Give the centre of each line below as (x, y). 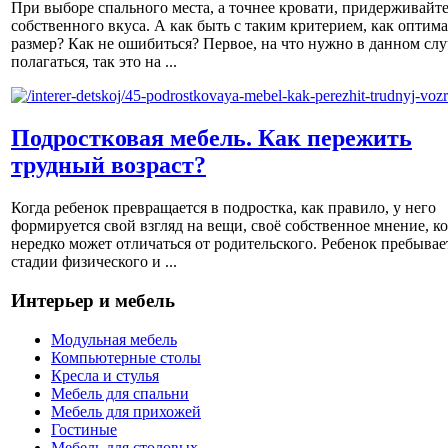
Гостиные (84, 429)
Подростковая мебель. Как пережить (211, 138)
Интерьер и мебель (93, 300)
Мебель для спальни (120, 393)
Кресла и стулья (105, 375)
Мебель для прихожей (126, 411)
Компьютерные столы (126, 357)
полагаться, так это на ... (94, 62)
